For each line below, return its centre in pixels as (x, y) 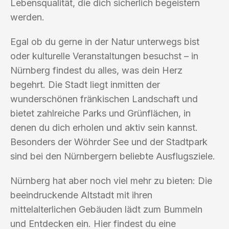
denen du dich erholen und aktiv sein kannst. (104, 127)
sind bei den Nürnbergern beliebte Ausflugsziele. (113, 156)
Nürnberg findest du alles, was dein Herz (96, 70)
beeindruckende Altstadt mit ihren (81, 195)
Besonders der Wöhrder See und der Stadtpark (109, 142)
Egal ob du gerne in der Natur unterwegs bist (105, 41)
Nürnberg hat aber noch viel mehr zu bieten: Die (111, 180)
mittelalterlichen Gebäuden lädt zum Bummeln (106, 209)
